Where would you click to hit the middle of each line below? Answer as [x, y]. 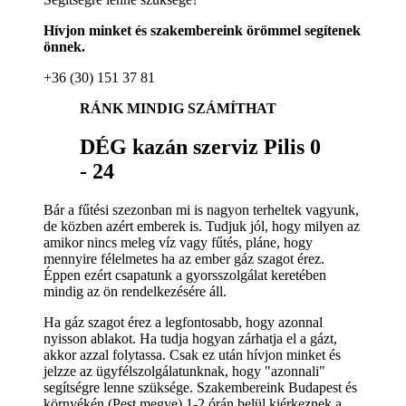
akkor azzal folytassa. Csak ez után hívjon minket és [192, 354]
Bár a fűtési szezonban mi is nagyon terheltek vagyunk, [201, 209]
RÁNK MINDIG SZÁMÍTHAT [178, 108]
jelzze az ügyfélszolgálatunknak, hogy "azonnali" [184, 371]
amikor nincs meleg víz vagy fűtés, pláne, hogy [178, 242]
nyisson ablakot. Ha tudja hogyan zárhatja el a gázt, [190, 338]
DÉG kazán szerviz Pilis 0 [200, 146]
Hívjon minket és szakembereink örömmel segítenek [202, 30]
